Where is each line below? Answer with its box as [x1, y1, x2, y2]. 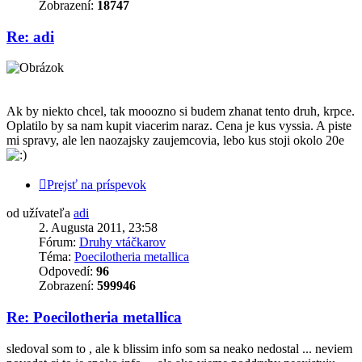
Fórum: [39, 235, 79, 250]
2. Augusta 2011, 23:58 [39, 221, 158, 235]
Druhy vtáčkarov [79, 235, 166, 250]
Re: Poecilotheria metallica [6, 309, 182, 326]
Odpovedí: [39, 264, 96, 279]
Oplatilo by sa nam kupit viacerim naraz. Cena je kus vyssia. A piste [6, 119, 351, 133]
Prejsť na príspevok [47, 178, 146, 192]
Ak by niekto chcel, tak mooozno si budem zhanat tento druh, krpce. [6, 104, 355, 119]
